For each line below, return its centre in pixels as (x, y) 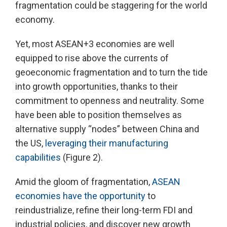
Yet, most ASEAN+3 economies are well (95, 44)
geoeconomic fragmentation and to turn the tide (111, 72)
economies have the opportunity (80, 196)
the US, (30, 143)
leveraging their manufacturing (107, 143)
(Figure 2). (82, 157)
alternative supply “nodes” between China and (107, 129)
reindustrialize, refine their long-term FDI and (104, 210)
